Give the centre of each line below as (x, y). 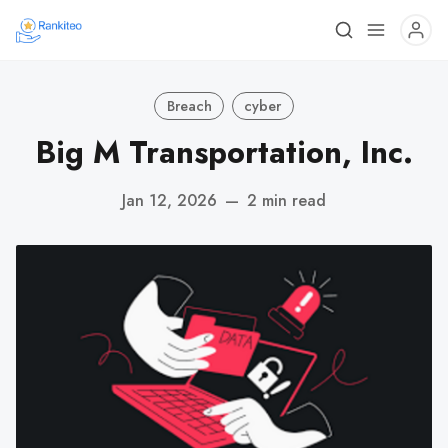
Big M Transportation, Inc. (224, 152)
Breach (189, 105)
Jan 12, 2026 (169, 200)
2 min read (286, 200)
